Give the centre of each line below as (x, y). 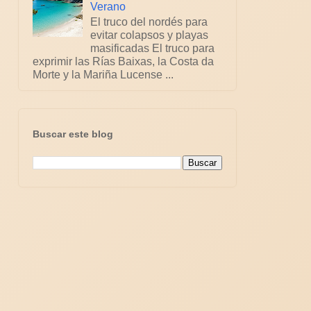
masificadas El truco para (153, 48)
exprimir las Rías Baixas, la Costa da (123, 61)
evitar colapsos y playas (150, 35)
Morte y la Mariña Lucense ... (103, 74)
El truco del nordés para (149, 22)
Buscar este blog (73, 134)
